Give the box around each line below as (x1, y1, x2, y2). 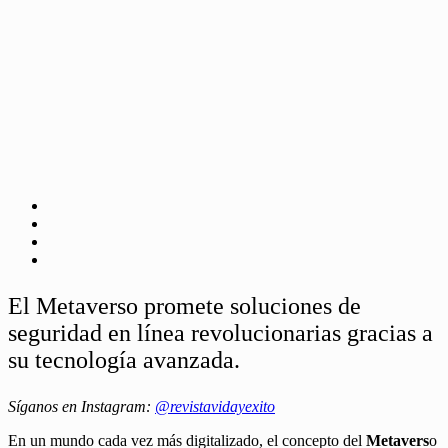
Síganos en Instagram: (8, 397, 155, 415)
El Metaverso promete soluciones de (8, 292, 361, 319)
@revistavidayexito (155, 397, 275, 415)
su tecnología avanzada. (8, 346, 240, 373)
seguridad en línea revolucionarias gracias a (8, 319, 433, 346)
